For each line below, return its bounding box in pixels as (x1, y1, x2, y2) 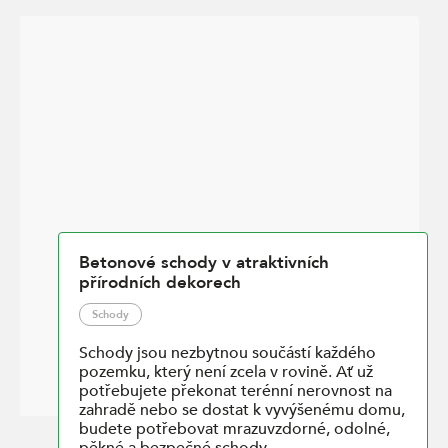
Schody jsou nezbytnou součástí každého (79, 342, 376, 365)
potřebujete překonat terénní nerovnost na (79, 380, 392, 403)
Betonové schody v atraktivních (79, 251, 329, 275)
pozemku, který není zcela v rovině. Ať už (79, 361, 373, 384)
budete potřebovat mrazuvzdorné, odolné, (79, 418, 390, 441)
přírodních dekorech (79, 271, 241, 295)
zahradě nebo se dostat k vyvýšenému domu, (79, 399, 405, 422)
